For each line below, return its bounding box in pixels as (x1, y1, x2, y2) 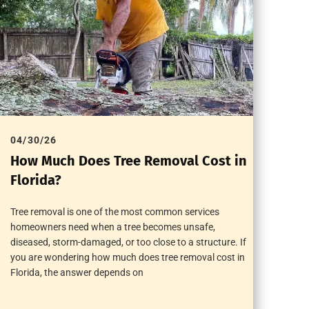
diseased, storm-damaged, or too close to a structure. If (10, 237, 247, 248)
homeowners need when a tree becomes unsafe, (10, 221, 216, 233)
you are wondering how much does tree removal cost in (10, 252, 246, 263)
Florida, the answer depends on (10, 267, 144, 279)
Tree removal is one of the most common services (10, 206, 220, 218)
